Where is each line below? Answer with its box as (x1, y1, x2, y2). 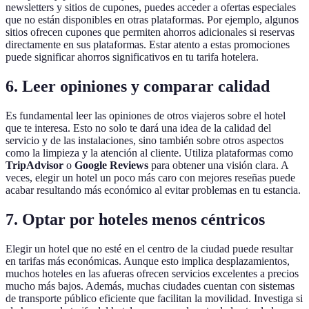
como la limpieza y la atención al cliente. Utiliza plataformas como (6, 146, 293, 159)
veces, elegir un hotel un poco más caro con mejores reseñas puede (6, 171, 295, 183)
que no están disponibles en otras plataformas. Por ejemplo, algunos (6, 14, 299, 26)
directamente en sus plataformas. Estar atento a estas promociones (6, 39, 290, 51)
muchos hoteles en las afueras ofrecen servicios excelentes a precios (6, 267, 299, 279)
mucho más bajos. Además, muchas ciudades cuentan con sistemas (6, 279, 295, 292)
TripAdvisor (6, 159, 63, 171)
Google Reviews (74, 159, 148, 171)
